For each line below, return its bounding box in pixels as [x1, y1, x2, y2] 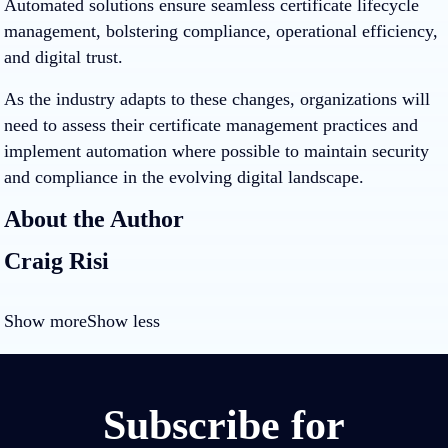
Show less [87, 311, 160, 331]
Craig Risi [4, 248, 109, 274]
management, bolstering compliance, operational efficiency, [4, 21, 438, 41]
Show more [4, 311, 87, 331]
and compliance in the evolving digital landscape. [4, 167, 364, 187]
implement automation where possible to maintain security [4, 141, 429, 161]
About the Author [4, 206, 184, 232]
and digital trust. [4, 47, 123, 67]
